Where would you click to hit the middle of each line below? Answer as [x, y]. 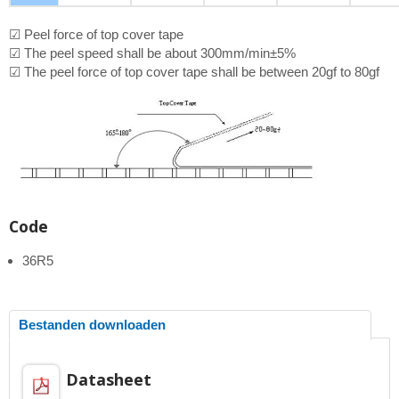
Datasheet [108, 379]
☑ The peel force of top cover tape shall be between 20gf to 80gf [194, 72]
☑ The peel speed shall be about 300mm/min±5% [152, 53]
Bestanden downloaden [92, 324]
